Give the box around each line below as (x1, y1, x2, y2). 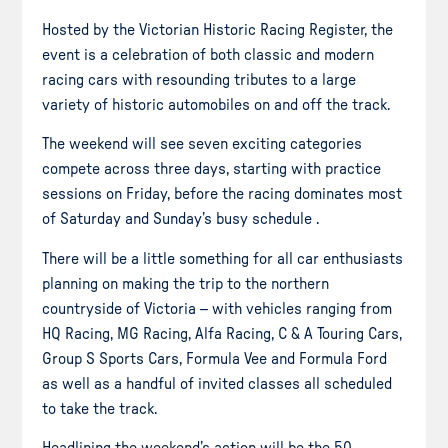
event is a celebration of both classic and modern (42, 46, 375, 63)
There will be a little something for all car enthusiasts (42, 250, 404, 267)
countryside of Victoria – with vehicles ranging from (42, 300, 393, 317)
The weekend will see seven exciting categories (42, 136, 363, 153)
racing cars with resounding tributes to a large (42, 71, 357, 88)
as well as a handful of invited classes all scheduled (42, 375, 393, 392)
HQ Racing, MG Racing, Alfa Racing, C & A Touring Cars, (42, 325, 403, 342)
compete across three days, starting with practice (42, 161, 382, 178)
